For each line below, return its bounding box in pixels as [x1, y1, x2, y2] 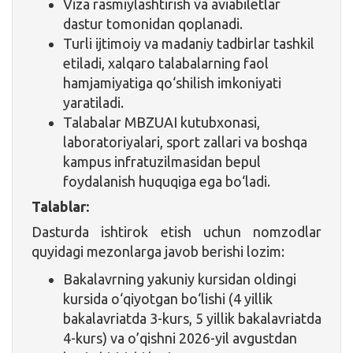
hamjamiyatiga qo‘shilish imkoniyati [63, 74, 281, 91]
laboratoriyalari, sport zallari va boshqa [63, 133, 307, 150]
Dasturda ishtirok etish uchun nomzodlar [32, 223, 321, 240]
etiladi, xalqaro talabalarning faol [63, 54, 269, 71]
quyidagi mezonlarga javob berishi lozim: [32, 243, 284, 259]
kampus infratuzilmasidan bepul [63, 153, 261, 169]
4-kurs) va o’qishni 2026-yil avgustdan [63, 329, 297, 346]
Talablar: [32, 198, 89, 214]
